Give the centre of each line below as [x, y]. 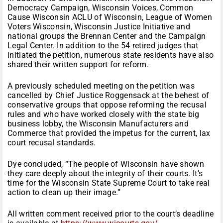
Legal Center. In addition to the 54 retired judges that [103, 46]
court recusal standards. [52, 143]
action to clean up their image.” [64, 193]
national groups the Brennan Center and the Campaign [107, 36]
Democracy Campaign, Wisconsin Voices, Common [101, 8]
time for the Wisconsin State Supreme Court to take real [109, 183]
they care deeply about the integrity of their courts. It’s [105, 174]
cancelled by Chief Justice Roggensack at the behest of [109, 96]
